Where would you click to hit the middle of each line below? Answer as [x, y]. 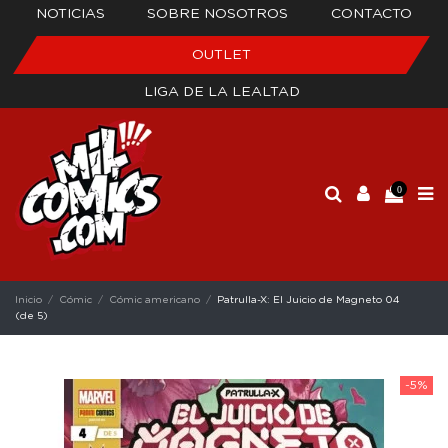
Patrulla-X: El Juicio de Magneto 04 [309, 299]
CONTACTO [371, 14]
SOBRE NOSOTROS [218, 14]
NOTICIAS [71, 14]
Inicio [28, 299]
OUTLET [221, 55]
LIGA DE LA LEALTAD [221, 92]
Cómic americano [155, 299]
